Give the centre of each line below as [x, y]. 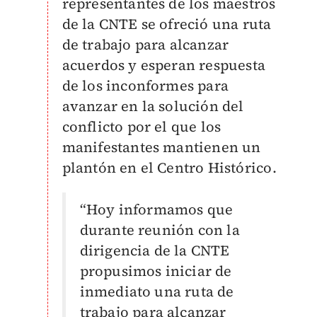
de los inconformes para [145, 86]
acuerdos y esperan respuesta [164, 65]
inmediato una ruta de [157, 292]
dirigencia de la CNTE [155, 250]
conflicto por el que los [142, 127]
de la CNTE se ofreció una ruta [167, 24]
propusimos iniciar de [156, 271]
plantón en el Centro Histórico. [169, 168]
